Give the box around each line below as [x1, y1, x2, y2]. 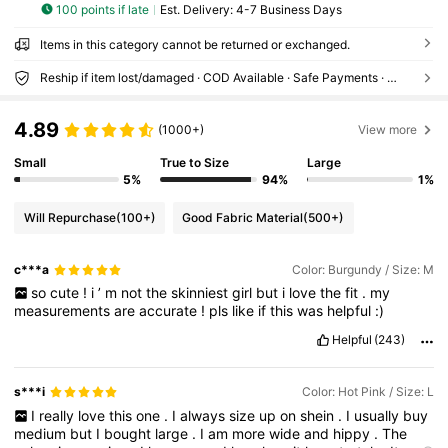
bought [104, 424, 156, 442]
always [179, 406, 229, 424]
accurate [139, 302, 202, 320]
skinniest [170, 284, 232, 302]
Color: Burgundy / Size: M [291, 262, 434, 278]
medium [14, 424, 71, 442]
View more [358, 122, 418, 138]
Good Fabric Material [182, 209, 304, 225]
